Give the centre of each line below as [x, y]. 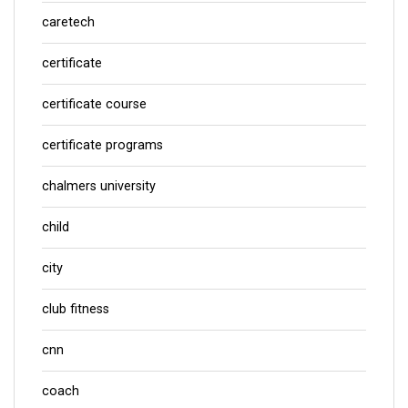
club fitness [76, 309]
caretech [68, 22]
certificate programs [102, 145]
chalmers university [99, 186]
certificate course [94, 104]
